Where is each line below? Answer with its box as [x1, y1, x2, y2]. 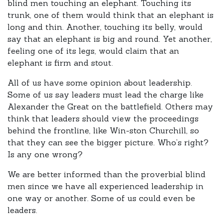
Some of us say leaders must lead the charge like [7, 90, 204, 100]
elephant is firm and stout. [7, 58, 113, 68]
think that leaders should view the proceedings [7, 113, 199, 123]
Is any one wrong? [7, 149, 83, 159]
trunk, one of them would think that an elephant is [7, 10, 214, 20]
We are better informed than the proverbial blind [7, 169, 206, 179]
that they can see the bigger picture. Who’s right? [7, 137, 209, 147]
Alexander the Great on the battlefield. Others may [7, 102, 213, 111]
